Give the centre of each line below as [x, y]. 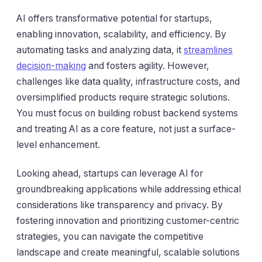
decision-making [51, 65]
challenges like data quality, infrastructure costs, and [128, 81]
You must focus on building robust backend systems [127, 113]
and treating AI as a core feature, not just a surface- [126, 129]
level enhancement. [58, 144]
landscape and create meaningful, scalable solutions [128, 253]
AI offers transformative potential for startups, [114, 18]
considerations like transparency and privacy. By [120, 205]
